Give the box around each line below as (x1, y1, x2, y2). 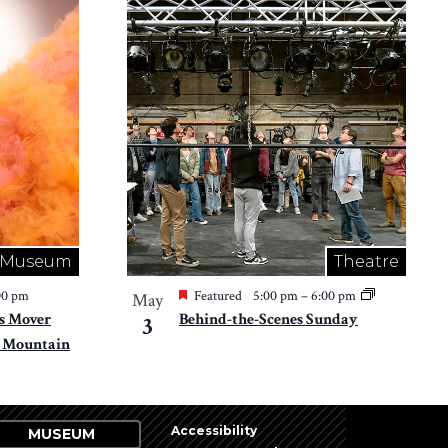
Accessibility (171, 423, 257, 439)
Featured (194, 287, 242, 306)
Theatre (334, 252, 399, 272)
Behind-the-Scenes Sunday (179, 309, 358, 331)
